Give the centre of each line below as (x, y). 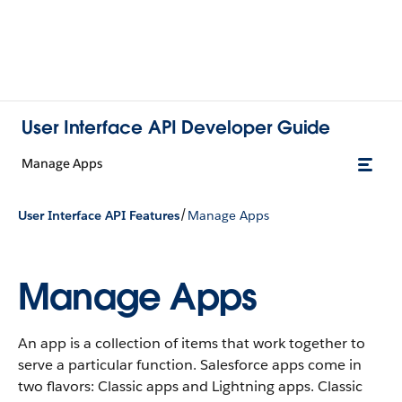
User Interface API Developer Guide (176, 127)
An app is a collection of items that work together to (192, 343)
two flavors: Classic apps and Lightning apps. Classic (190, 386)
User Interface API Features (99, 215)
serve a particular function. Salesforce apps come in (190, 365)
